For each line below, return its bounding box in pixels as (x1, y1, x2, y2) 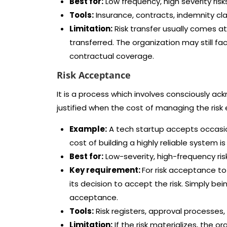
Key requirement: (69, 165, 142, 175)
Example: (69, 124, 107, 134)
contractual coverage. (69, 51, 154, 61)
